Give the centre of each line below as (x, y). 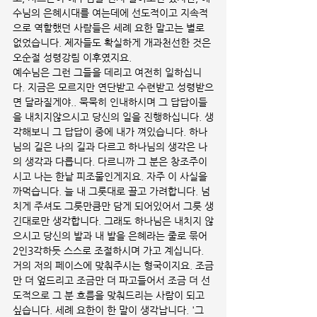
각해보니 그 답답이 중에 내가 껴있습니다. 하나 (110, 132)
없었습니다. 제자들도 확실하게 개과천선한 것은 (113, 42)
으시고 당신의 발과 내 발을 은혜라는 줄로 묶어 (111, 236)
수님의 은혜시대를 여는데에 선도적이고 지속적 (110, 13)
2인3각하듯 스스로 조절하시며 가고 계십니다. (111, 250)
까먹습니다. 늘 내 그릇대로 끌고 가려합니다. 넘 (111, 191)
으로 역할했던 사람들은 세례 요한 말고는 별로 (110, 28)
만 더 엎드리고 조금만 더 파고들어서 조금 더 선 (111, 280)
